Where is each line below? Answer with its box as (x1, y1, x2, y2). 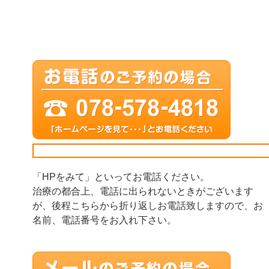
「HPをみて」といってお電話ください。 (32, 172, 210, 182)
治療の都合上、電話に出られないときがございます (32, 186, 253, 196)
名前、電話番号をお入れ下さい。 (32, 215, 177, 225)
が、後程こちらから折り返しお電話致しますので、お (32, 201, 263, 211)
